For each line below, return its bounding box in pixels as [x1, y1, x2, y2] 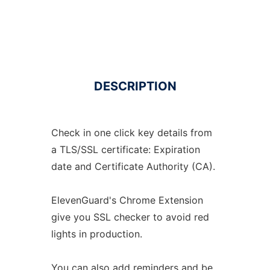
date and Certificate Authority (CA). [51, 160, 215, 172]
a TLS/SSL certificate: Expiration [51, 143, 200, 155]
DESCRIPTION [93, 79, 177, 93]
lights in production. [51, 228, 142, 240]
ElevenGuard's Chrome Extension [51, 194, 203, 206]
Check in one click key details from [51, 127, 212, 139]
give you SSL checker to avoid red [51, 211, 209, 223]
